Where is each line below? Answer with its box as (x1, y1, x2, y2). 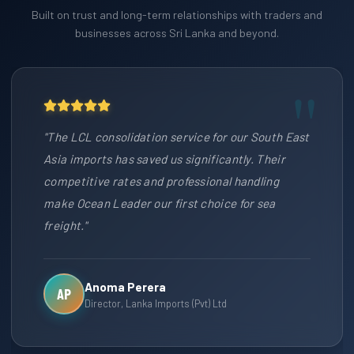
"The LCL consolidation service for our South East (43, 130, 310, 144)
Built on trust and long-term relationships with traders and (32, 8, 322, 21)
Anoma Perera (85, 279, 166, 294)
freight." (43, 218, 88, 232)
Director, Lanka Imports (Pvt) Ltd (85, 297, 227, 309)
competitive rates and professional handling (43, 174, 279, 188)
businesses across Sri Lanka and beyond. (75, 26, 279, 40)
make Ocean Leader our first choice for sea (43, 196, 276, 210)
